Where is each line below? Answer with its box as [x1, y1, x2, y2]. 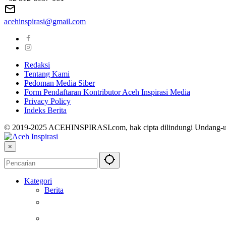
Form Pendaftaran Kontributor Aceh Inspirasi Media [24, 88, 190, 97]
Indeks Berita [24, 106, 67, 115]
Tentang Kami [24, 70, 70, 79]
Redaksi [24, 61, 50, 70]
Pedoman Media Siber [24, 79, 95, 88]
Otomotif [124, 210, 153, 219]
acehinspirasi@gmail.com [4, 17, 86, 26]
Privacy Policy [24, 97, 71, 106]
